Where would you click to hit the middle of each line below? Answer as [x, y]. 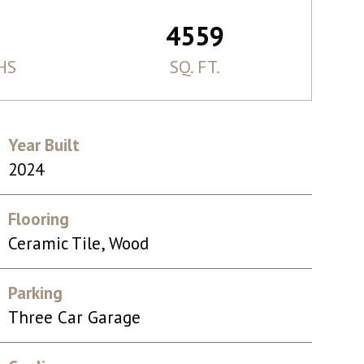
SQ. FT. [195, 67]
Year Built [43, 145]
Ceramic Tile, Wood [78, 243]
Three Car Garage [74, 317]
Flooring [38, 219]
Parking [35, 293]
